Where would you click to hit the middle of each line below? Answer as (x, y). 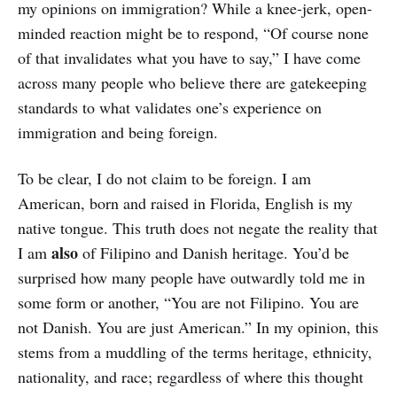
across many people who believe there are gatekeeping (192, 82)
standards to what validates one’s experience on (170, 107)
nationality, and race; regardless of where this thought (191, 377)
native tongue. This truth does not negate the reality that (198, 228)
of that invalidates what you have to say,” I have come (189, 58)
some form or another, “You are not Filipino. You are (188, 302)
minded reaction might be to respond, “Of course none (193, 33)
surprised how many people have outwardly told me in (191, 277)
